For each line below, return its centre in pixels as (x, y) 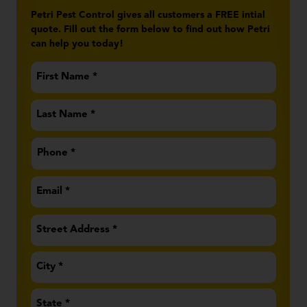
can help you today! (77, 44)
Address (51, 222)
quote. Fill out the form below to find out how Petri (150, 29)
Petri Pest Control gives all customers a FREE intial (148, 15)
